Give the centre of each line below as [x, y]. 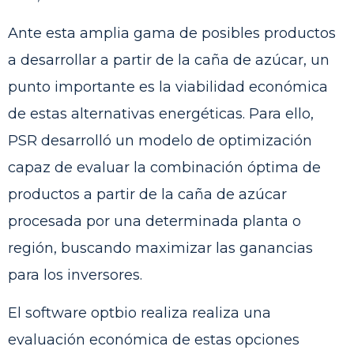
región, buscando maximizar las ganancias [160, 248]
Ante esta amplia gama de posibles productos [172, 33]
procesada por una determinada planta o [154, 221]
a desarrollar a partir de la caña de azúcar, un [169, 60]
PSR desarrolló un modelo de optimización [160, 140]
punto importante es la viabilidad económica [168, 87]
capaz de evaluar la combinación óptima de [164, 167]
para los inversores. [75, 275]
